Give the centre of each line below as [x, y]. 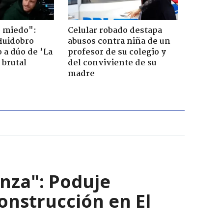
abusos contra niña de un [119, 41]
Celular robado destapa [115, 30]
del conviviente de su [112, 63]
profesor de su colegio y [117, 52]
